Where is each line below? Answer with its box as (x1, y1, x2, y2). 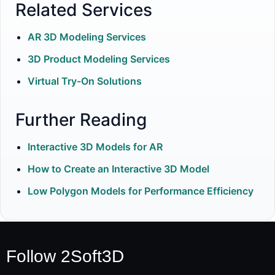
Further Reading (15, 109, 147, 131)
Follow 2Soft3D (6, 247, 124, 266)
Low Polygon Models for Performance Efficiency (28, 185, 254, 198)
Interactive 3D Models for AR (28, 141, 163, 153)
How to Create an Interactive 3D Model (28, 163, 209, 176)
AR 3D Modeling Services (28, 31, 146, 44)
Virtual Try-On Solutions (28, 75, 142, 88)
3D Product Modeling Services (28, 53, 170, 66)
